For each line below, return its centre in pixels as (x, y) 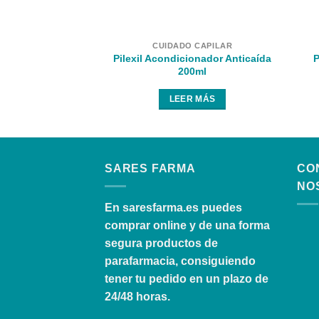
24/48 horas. (137, 297)
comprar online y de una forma (187, 226)
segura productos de (161, 244)
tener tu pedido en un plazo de (187, 279)
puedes (220, 208)
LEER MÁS (192, 99)
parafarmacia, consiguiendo (180, 261)
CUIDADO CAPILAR (193, 45)
